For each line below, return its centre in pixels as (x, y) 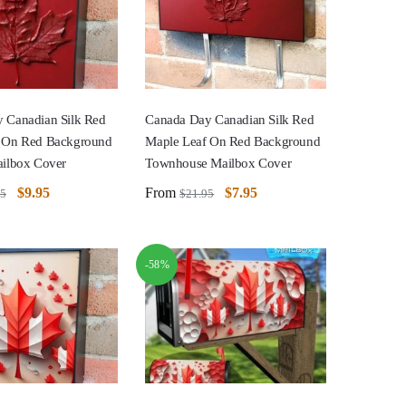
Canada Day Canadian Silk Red (230, 119)
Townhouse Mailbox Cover (218, 163)
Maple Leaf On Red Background (233, 141)
